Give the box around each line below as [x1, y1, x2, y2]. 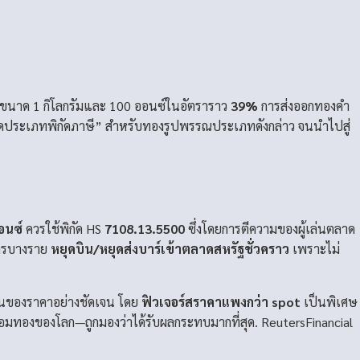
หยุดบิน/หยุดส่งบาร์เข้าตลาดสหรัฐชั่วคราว [51, 239, 289, 257]
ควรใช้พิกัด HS [22, 219, 104, 237]
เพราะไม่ [289, 239, 340, 257]
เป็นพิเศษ [301, 292, 358, 310]
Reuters [261, 313, 305, 330]
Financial [305, 313, 353, 330]
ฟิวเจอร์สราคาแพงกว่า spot [141, 292, 301, 310]
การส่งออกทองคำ [258, 96, 350, 114]
